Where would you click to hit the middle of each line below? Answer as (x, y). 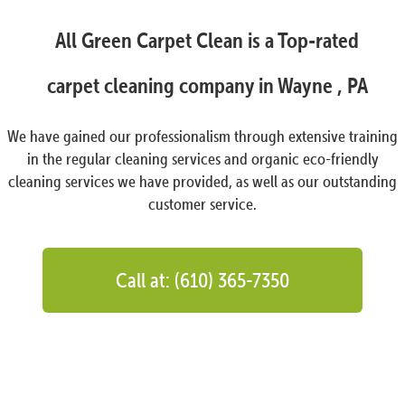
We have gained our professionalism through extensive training (202, 137)
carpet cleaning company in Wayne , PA (207, 86)
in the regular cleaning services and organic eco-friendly (202, 159)
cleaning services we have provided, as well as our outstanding (202, 182)
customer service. (202, 204)
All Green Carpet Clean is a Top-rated (207, 41)
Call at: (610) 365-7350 (202, 280)
